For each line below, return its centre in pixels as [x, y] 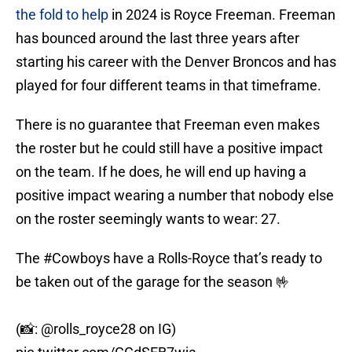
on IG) [156, 329]
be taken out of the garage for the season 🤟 [153, 282]
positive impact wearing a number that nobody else [175, 196]
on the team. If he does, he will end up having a [161, 172]
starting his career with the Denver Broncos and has [176, 62]
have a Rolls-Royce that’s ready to [216, 258]
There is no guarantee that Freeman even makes [168, 125]
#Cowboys [77, 258]
